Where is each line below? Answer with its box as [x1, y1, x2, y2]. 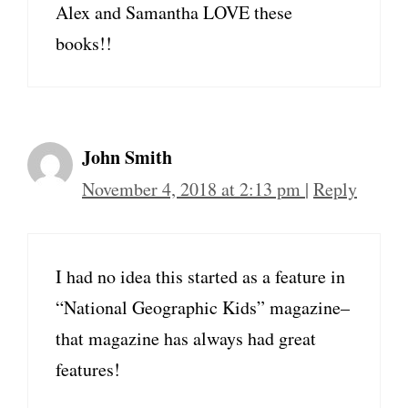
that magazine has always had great [56, 326, 316, 352]
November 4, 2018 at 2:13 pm [82, 177, 305, 202]
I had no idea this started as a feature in [56, 264, 345, 290]
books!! [56, 31, 112, 56]
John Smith [82, 144, 172, 171]
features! [56, 357, 120, 382]
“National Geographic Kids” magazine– [56, 295, 350, 321]
